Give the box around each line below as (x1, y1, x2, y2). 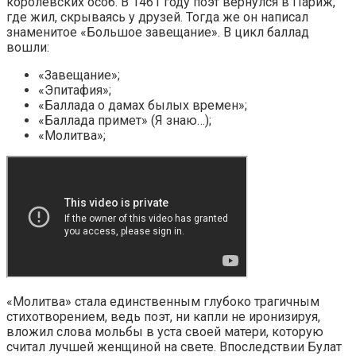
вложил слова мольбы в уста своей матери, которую (6, 324, 323, 340)
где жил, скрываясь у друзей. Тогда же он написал (6, 10, 308, 25)
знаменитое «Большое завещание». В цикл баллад (6, 25, 309, 41)
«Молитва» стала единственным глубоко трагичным (6, 294, 319, 310)
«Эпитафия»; (38, 83, 111, 99)
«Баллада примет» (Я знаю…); (38, 113, 211, 129)
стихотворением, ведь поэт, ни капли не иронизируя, (6, 309, 320, 325)
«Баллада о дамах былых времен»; (38, 98, 247, 114)
